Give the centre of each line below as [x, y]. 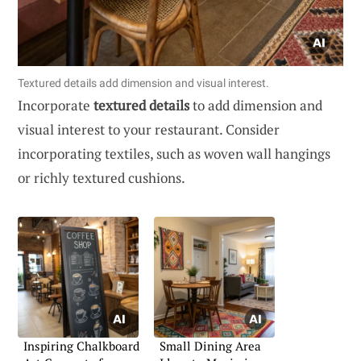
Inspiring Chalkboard [81, 345]
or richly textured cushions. [102, 177]
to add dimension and [256, 105]
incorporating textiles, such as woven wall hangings [174, 153]
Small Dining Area [210, 345]
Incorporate [56, 105]
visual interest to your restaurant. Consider [149, 129]
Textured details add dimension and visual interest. [143, 83]
